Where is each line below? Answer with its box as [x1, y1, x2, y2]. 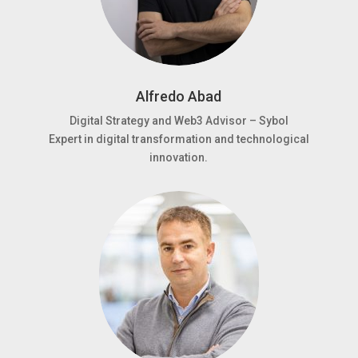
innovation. [149, 150, 209, 164]
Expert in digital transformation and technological [48, 132, 309, 145]
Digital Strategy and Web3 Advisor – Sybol [69, 113, 288, 127]
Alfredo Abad [136, 87, 222, 105]
